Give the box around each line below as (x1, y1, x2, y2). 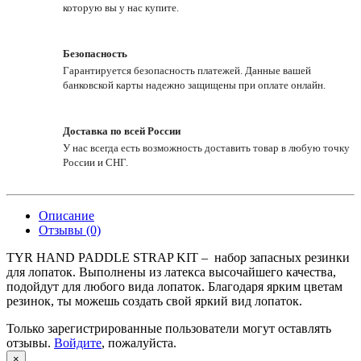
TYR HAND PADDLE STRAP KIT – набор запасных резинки (6, 251, 350, 265)
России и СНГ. (63, 156, 128, 169)
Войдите (54, 336, 102, 351)
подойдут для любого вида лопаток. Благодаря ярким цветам (6, 280, 342, 294)
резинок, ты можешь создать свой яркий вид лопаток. (6, 294, 302, 309)
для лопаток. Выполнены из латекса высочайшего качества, (6, 265, 336, 280)
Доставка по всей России (63, 125, 180, 138)
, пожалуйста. (102, 336, 176, 351)
